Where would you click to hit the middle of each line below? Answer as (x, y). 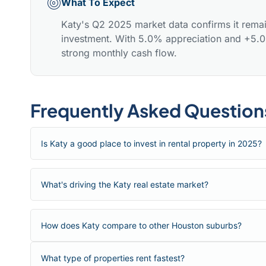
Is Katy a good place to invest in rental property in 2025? (151, 144)
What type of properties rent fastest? (113, 258)
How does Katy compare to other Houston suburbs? (141, 226)
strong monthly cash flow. (119, 53)
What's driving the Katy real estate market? (125, 185)
